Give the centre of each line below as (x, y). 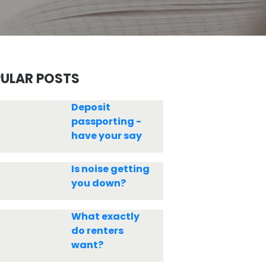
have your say (106, 136)
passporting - (106, 121)
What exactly (105, 216)
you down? (98, 183)
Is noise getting (110, 169)
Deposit (91, 107)
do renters (97, 231)
